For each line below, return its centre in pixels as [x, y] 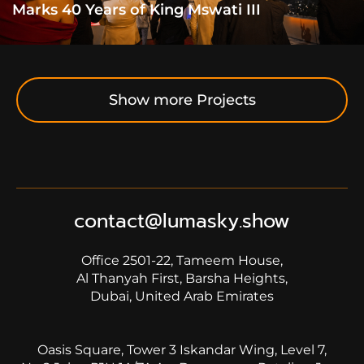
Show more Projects [182, 100]
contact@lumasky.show [182, 221]
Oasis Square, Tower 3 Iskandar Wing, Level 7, [182, 350]
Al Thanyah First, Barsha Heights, [182, 278]
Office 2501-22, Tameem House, [182, 260]
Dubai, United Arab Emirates [182, 296]
